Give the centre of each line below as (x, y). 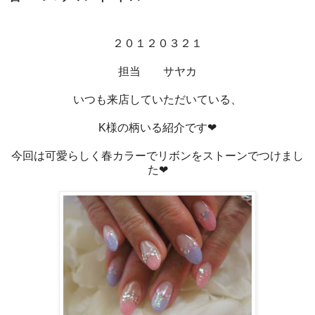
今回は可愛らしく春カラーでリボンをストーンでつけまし (157, 155)
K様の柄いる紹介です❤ (157, 127)
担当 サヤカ (157, 71)
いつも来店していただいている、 (157, 99)
